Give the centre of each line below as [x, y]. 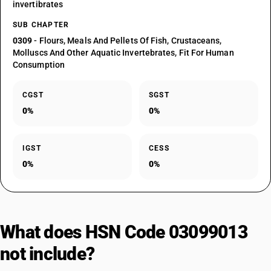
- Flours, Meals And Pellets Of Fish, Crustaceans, [127, 41]
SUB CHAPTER [41, 25]
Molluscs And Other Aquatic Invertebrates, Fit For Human [123, 53]
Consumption [39, 65]
